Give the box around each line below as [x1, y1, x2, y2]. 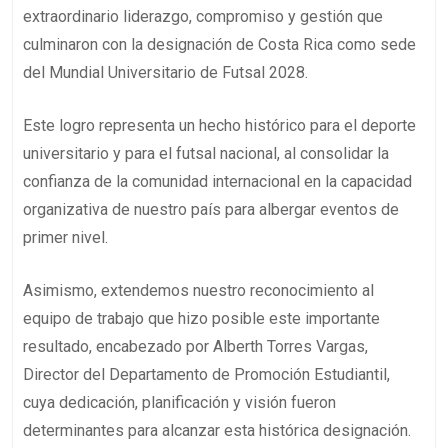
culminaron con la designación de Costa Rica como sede [23, 35, 416, 55]
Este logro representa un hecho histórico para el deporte [23, 116, 416, 136]
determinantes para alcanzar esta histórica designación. [23, 421, 411, 441]
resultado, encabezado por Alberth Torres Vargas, [23, 337, 368, 357]
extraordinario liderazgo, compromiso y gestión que [23, 7, 383, 27]
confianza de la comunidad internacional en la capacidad [23, 172, 412, 192]
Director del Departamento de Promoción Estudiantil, [23, 365, 390, 385]
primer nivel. [23, 228, 108, 248]
